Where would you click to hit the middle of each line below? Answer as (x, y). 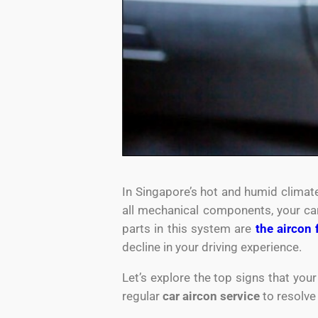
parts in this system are (189, 228)
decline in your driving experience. (212, 247)
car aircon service (211, 296)
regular (142, 296)
